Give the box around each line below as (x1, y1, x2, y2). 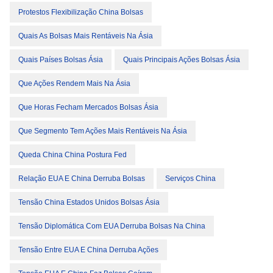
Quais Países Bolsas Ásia (18, 55, 103, 64)
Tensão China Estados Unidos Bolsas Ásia (18, 198, 160, 207)
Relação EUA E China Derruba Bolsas (18, 174, 145, 183)
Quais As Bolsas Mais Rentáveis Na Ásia (18, 32, 153, 40)
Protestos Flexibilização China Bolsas (18, 8, 143, 16)
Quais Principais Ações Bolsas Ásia (123, 55, 240, 64)
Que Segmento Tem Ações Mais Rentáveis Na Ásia (18, 127, 187, 135)
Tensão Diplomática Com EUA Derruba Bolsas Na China (18, 222, 205, 230)
